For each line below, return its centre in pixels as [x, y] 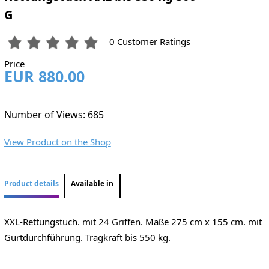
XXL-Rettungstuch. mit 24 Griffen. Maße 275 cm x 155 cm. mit [133, 221]
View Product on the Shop [57, 142]
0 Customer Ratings [150, 42]
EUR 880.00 [44, 77]
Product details [31, 184]
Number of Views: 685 [54, 114]
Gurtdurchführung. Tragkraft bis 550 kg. [87, 237]
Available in [92, 184]
